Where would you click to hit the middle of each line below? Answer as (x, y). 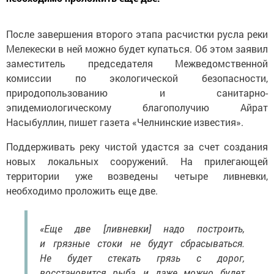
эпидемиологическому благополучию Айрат (137, 107)
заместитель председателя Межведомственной (137, 63)
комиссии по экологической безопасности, (137, 78)
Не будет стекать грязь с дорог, (142, 257)
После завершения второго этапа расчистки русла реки (137, 34)
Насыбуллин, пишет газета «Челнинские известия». (125, 122)
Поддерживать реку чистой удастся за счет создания (137, 146)
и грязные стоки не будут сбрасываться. (142, 243)
